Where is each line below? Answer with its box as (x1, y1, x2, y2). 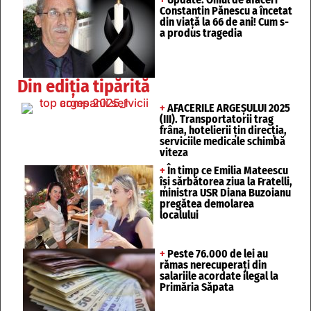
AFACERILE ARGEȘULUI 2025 (165, 101, 290, 115)
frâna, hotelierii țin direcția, (160, 124, 287, 137)
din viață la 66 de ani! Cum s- (160, 15, 289, 29)
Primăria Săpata (160, 280, 234, 294)
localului (160, 208, 199, 222)
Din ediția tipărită (17, 76, 150, 98)
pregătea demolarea (160, 197, 254, 211)
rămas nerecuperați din (160, 258, 267, 272)
